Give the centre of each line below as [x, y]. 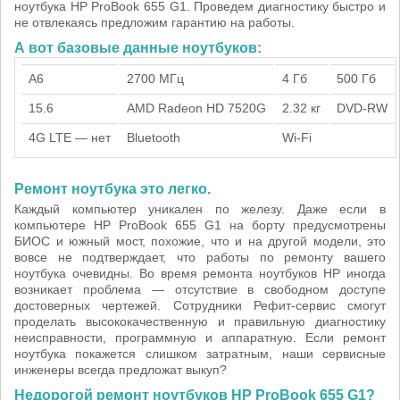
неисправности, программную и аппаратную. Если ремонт [200, 337]
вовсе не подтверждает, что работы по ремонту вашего [200, 257]
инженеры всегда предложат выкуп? [121, 370]
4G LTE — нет [70, 137]
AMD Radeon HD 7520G [196, 108]
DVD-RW [362, 108]
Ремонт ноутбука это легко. [112, 189]
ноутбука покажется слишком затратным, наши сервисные [200, 354]
